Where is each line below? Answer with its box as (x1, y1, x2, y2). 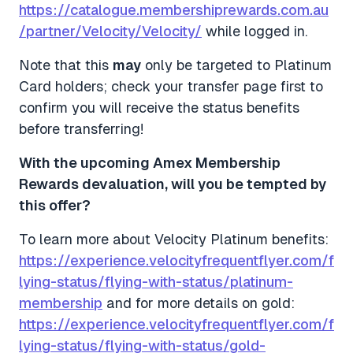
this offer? (19, 197, 91, 214)
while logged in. (202, 23, 307, 40)
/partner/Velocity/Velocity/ (19, 23, 202, 40)
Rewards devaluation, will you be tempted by (19, 176, 326, 193)
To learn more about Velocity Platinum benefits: (19, 231, 329, 248)
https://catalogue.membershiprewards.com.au (19, 2, 329, 19)
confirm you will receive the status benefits (19, 99, 299, 117)
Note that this (19, 57, 113, 74)
